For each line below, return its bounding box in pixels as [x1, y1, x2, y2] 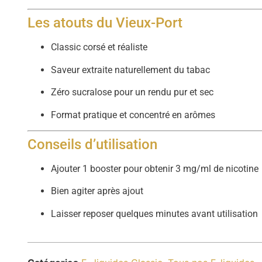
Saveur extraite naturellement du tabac [51, 64, 211, 75]
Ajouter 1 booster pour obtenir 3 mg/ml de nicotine [51, 163, 259, 175]
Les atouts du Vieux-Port [27, 15, 183, 32]
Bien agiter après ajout [51, 185, 144, 197]
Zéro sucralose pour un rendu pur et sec [51, 87, 214, 98]
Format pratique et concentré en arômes [51, 109, 216, 120]
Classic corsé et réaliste [51, 42, 148, 53]
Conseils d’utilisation [27, 136, 158, 153]
